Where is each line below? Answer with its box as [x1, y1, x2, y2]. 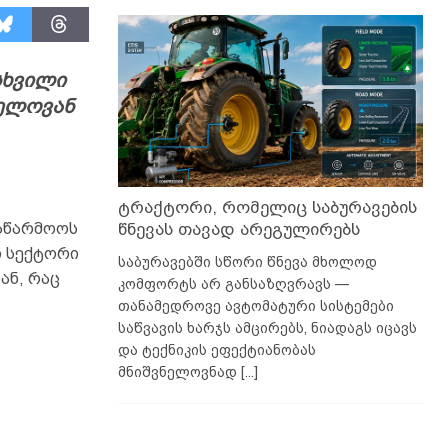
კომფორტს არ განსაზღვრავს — [117, 275, 349, 292]
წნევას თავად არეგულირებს [117, 219, 360, 239]
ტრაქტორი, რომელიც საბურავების [117, 197, 417, 217]
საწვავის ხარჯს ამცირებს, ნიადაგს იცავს [117, 319, 417, 336]
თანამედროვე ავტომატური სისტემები [117, 297, 394, 314]
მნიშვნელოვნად [117, 363, 241, 380]
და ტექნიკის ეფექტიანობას [117, 341, 316, 358]
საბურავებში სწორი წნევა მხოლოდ [117, 253, 377, 270]
